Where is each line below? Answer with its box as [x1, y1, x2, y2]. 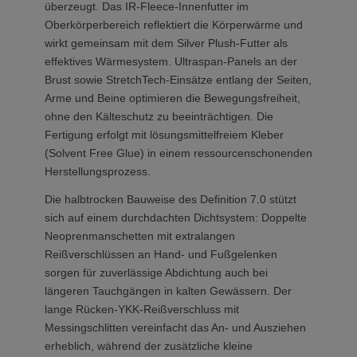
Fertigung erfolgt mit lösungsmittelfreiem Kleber [45, 128, 284, 141]
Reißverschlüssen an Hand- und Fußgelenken [45, 248, 277, 261]
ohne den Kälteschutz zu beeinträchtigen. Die [45, 110, 273, 123]
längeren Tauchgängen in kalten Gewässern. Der [45, 284, 292, 297]
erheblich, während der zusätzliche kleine [45, 339, 253, 352]
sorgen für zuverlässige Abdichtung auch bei [45, 266, 268, 279]
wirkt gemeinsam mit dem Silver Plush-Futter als [45, 37, 288, 49]
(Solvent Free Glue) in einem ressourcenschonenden [45, 147, 312, 159]
